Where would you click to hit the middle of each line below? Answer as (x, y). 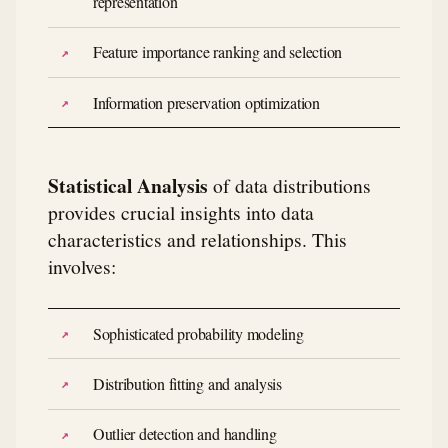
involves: (82, 266)
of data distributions (289, 185)
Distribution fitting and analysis (187, 384)
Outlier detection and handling (184, 434)
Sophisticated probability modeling (198, 333)
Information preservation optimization (206, 102)
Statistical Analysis (128, 186)
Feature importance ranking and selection (217, 52)
